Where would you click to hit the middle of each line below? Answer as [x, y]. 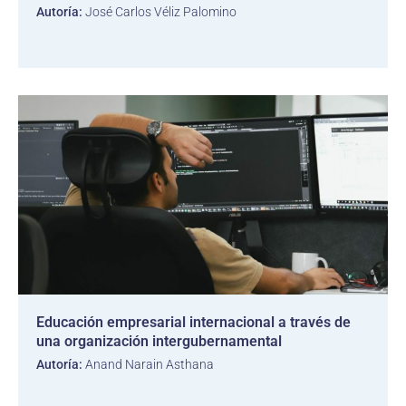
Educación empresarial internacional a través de [193, 322]
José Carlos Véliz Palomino [159, 12]
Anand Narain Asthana [148, 364]
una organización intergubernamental [159, 341]
